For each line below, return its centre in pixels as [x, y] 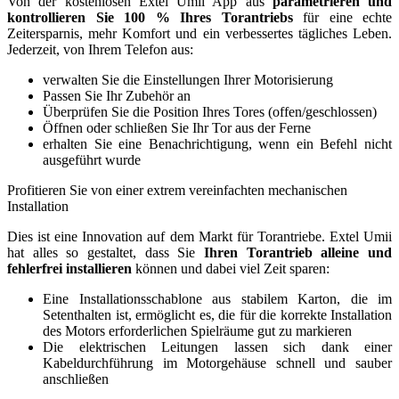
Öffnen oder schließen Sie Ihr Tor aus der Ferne [177, 127]
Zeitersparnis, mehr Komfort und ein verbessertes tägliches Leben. [199, 33]
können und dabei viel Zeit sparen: [232, 268]
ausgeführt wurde [92, 159]
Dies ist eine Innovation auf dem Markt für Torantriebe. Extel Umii [199, 236]
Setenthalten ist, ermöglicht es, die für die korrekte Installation [217, 314]
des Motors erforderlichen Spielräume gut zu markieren [197, 330]
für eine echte [342, 17]
